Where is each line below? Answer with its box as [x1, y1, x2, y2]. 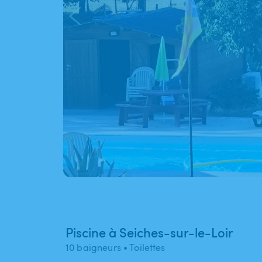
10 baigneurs [65, 241, 121, 254]
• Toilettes [120, 241, 166, 254]
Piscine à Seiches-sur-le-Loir [65, 223, 233, 242]
